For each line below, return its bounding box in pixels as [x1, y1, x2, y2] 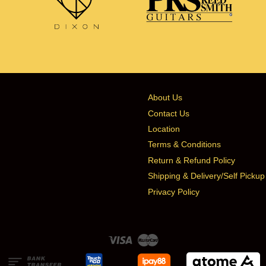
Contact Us [148, 109, 189, 118]
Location [148, 125, 180, 134]
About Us [148, 93, 182, 103]
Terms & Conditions [148, 140, 221, 150]
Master [158, 233, 185, 243]
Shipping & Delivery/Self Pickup [148, 172, 265, 181]
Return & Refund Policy [148, 156, 235, 165]
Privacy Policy [148, 187, 199, 197]
